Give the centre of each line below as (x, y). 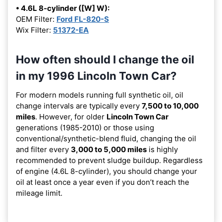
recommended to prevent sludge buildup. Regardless (109, 160)
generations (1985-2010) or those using (85, 127)
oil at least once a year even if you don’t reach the (103, 182)
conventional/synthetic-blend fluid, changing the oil (106, 138)
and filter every (43, 149)
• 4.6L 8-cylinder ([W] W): (63, 8)
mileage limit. (39, 193)
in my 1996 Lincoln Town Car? (96, 76)
